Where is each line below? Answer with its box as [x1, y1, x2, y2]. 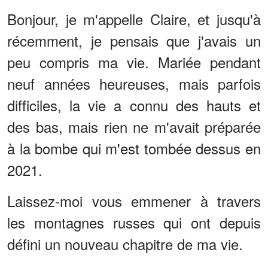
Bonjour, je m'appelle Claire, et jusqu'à [7, 8, 261, 30]
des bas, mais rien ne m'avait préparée [7, 116, 261, 138]
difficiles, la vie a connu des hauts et [7, 95, 261, 116]
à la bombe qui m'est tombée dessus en [7, 138, 261, 159]
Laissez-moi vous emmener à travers [7, 190, 261, 212]
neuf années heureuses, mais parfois [7, 73, 261, 95]
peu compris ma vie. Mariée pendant [7, 51, 261, 73]
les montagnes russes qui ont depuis [7, 212, 261, 233]
